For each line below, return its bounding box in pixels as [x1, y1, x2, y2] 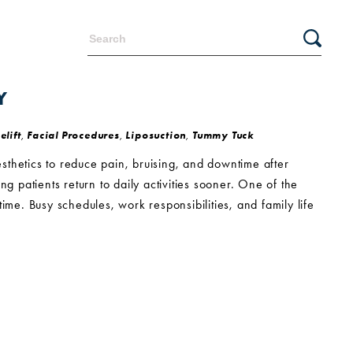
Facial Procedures [27, 129, 120, 141]
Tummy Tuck [191, 129, 254, 141]
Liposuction [125, 129, 187, 141]
